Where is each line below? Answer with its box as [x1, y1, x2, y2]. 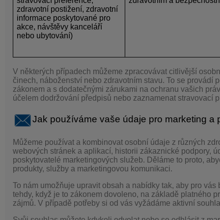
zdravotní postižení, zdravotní [17, 4, 118, 13]
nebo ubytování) [17, 31, 73, 40]
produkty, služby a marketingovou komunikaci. [13, 164, 172, 173]
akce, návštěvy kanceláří [17, 22, 103, 31]
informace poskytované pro [17, 13, 111, 22]
